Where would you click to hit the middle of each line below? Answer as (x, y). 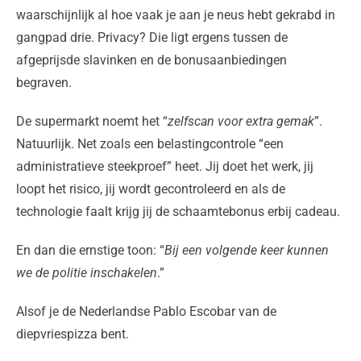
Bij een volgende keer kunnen (247, 251)
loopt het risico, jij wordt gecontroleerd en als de (151, 189)
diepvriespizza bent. (73, 334)
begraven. (44, 83)
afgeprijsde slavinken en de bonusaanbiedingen (151, 60)
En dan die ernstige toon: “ (90, 251)
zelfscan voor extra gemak (241, 122)
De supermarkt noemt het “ (92, 122)
